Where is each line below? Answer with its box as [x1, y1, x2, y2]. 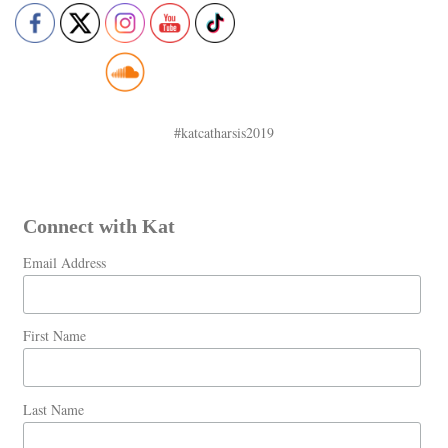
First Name [22, 326, 86, 346]
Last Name [22, 399, 84, 419]
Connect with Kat [22, 216, 175, 238]
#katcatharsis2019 [174, 123, 274, 143]
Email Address [22, 253, 106, 273]
